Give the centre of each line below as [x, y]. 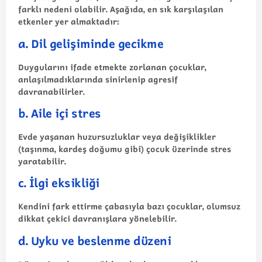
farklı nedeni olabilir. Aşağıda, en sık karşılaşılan [121, 9]
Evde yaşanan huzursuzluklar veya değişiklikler [117, 136]
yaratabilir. [42, 161]
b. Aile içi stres [60, 113]
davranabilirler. [51, 91]
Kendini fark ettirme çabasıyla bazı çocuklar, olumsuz [129, 206]
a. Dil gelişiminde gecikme [91, 43]
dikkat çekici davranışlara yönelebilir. [97, 219]
